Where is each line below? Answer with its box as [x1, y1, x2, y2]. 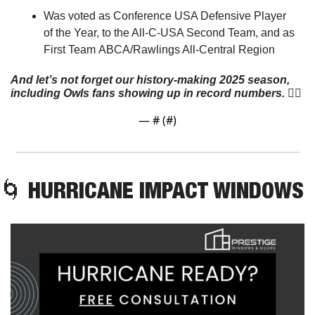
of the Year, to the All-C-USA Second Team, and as [44, 26, 295, 39]
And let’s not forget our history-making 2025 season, [11, 73, 290, 86]
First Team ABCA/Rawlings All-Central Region [44, 43, 275, 56]
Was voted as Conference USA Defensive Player [44, 9, 286, 22]
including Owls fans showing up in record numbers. [11, 86, 285, 99]
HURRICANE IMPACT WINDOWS [22, 176, 304, 203]
